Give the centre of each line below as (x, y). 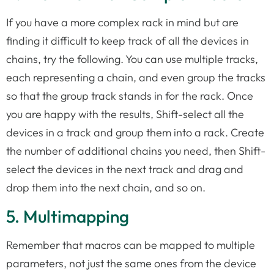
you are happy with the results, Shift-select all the (125, 114)
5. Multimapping (68, 216)
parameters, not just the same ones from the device (131, 263)
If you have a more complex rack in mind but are (122, 23)
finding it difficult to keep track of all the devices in (128, 41)
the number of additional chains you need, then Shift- (136, 151)
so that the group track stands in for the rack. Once (130, 96)
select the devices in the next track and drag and (125, 169)
